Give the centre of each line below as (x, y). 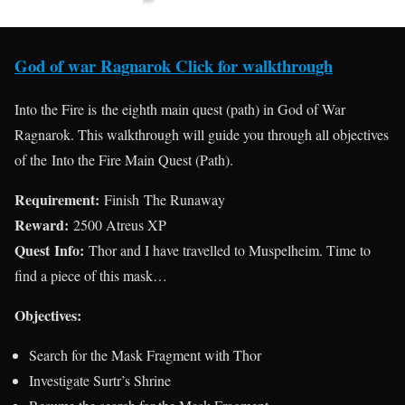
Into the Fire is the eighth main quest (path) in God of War (180, 109)
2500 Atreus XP (118, 225)
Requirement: (57, 200)
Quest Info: (49, 250)
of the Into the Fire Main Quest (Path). (124, 160)
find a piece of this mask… (91, 276)
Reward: (42, 225)
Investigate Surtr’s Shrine (100, 381)
